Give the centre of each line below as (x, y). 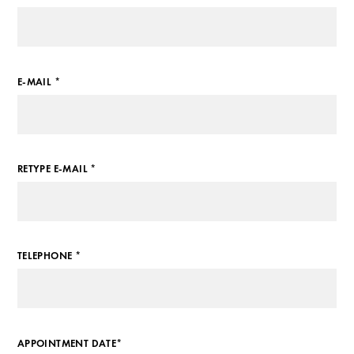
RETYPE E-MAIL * (56, 169)
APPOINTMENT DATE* (70, 343)
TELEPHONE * (49, 256)
